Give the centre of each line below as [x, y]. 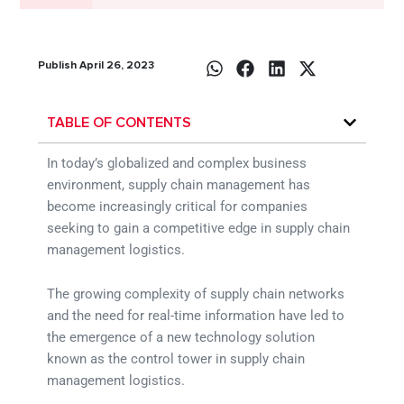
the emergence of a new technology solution [181, 338]
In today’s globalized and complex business [177, 163]
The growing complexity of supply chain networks [196, 294]
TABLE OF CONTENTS [119, 122]
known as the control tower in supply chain [176, 359]
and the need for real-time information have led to [196, 316]
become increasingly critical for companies [178, 206]
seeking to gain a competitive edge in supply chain [199, 228]
